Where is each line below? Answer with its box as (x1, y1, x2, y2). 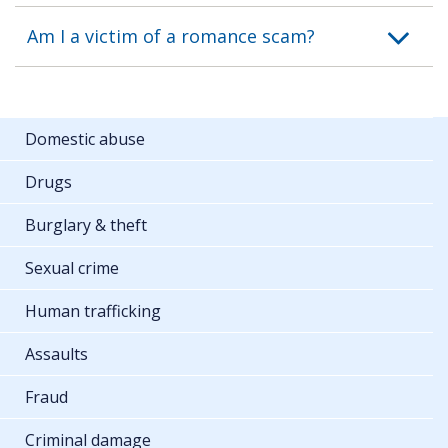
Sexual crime (25, 256, 119, 279)
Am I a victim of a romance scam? (27, 23, 315, 48)
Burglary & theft (25, 213, 147, 236)
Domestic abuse (25, 127, 145, 150)
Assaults (25, 342, 88, 365)
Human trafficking (25, 299, 161, 322)
